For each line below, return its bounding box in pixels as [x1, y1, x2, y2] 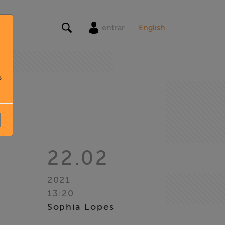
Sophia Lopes [47, 202, 115, 212]
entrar [102, 23, 125, 32]
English [139, 23, 165, 32]
